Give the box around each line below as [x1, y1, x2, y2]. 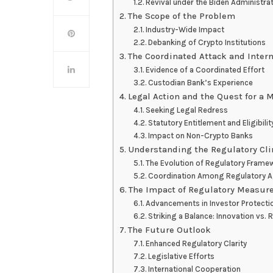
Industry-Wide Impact [146, 25, 225, 35]
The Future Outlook [127, 225, 211, 236]
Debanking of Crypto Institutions [148, 38, 266, 48]
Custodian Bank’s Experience [148, 78, 253, 88]
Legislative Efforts [148, 252, 215, 261]
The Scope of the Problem [127, 11, 235, 22]
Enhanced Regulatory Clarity [146, 239, 247, 249]
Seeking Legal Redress [146, 105, 229, 115]
